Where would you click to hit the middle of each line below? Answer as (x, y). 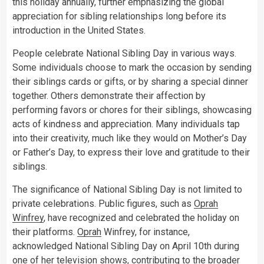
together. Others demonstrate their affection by (109, 96)
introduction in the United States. (79, 31)
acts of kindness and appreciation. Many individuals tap (126, 124)
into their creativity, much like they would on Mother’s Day (130, 138)
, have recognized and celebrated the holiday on (141, 218)
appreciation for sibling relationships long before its (119, 16)
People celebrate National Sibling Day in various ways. (124, 54)
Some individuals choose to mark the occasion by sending (132, 68)
